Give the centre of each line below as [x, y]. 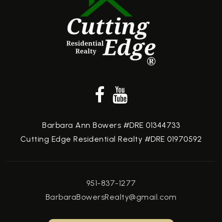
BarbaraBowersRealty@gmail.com [111, 197]
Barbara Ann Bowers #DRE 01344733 [111, 125]
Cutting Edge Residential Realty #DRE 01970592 [111, 139]
